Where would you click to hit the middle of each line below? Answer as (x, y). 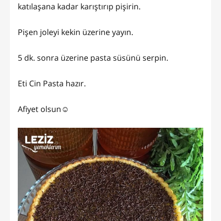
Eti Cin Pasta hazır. (52, 83)
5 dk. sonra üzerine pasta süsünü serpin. (93, 57)
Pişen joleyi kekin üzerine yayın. (75, 32)
